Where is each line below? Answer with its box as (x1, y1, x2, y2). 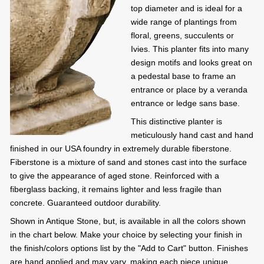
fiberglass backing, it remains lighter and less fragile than (10, 184, 222, 194)
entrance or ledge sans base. (130, 98, 240, 108)
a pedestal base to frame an (130, 71, 236, 81)
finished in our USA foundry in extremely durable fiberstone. (10, 144, 232, 154)
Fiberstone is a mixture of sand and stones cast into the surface (10, 157, 247, 167)
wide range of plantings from (130, 17, 237, 27)
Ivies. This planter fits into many (130, 44, 249, 54)
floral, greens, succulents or (130, 31, 234, 41)
